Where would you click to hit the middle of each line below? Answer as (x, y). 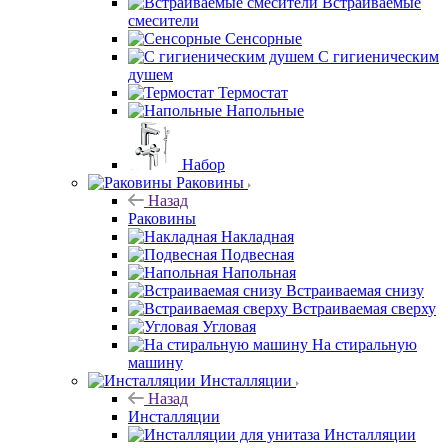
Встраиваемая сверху (364, 308)
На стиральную (364, 344)
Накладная (257, 236)
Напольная (259, 272)
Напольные (265, 110)
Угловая (229, 326)
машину (155, 362)
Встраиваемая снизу (355, 290)
